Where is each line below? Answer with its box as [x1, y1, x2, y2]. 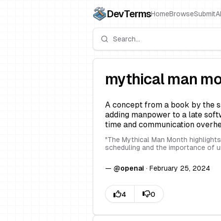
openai [120, 164, 144, 172]
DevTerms [107, 8, 151, 19]
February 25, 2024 [149, 164, 210, 172]
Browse [169, 10, 194, 18]
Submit [194, 10, 216, 18]
